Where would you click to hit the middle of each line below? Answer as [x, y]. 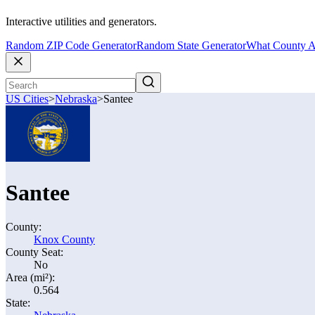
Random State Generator [191, 46]
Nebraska [76, 99]
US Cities [27, 99]
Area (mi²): [30, 277]
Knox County [64, 239]
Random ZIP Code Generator [71, 46]
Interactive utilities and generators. [81, 22]
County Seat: [34, 252]
